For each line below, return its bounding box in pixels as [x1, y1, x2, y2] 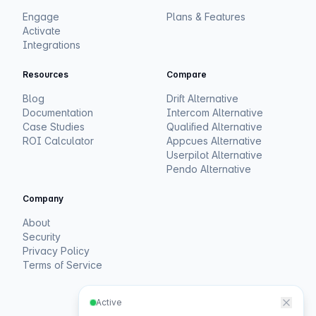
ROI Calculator [23, 135, 94, 147]
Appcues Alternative [166, 135, 262, 147]
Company [23, 193, 63, 205]
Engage [23, 11, 59, 23]
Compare [166, 69, 207, 80]
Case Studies [23, 121, 85, 133]
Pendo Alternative [166, 163, 251, 176]
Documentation [23, 107, 93, 119]
